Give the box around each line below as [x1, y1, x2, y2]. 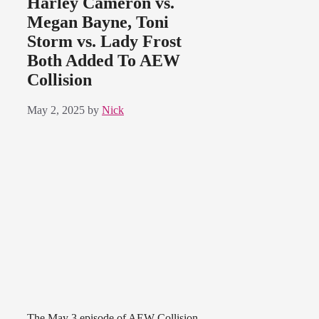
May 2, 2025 [27, 104, 85, 117]
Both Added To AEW [27, 51, 180, 70]
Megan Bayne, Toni [27, 13, 169, 32]
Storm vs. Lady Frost [27, 32, 182, 51]
